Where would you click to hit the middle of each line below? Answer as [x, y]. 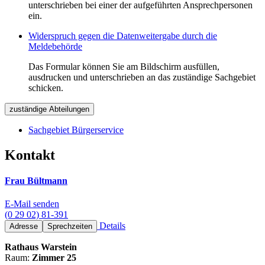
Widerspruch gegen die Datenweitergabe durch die [123, 36]
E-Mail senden [32, 204]
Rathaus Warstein [41, 247]
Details [111, 226]
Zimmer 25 [54, 258]
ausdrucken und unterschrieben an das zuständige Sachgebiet [142, 77]
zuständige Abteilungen [49, 109]
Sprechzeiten [70, 227]
